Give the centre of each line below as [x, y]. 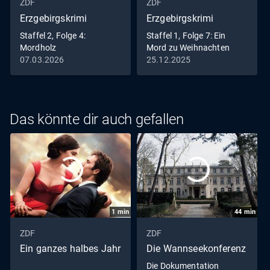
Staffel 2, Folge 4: [53, 35]
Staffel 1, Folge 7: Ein [186, 35]
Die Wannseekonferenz [196, 249]
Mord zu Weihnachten [188, 47]
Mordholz [38, 47]
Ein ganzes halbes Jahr [71, 249]
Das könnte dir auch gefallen [97, 120]
